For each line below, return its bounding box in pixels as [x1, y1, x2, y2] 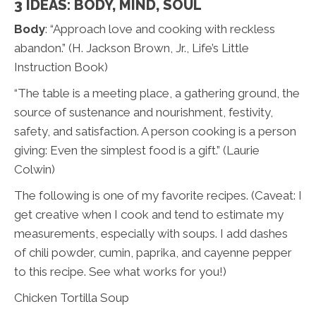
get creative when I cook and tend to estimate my [14, 207, 284, 222]
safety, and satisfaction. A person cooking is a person [14, 124, 296, 139]
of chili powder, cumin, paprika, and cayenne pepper [14, 245, 292, 260]
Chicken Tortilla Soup [14, 291, 129, 305]
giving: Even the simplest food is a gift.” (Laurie [14, 143, 260, 158]
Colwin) [14, 162, 55, 177]
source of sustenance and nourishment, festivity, [14, 105, 273, 120]
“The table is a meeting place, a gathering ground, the [14, 86, 300, 101]
